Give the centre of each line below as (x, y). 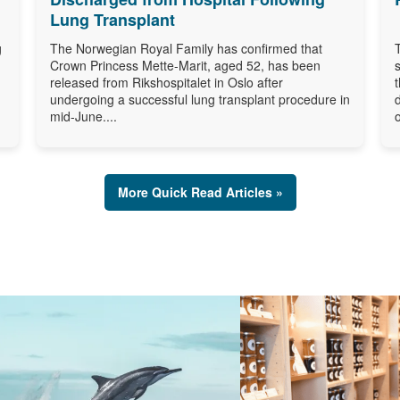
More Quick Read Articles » (200, 192)
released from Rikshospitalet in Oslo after (166, 82)
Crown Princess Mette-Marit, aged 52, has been (185, 65)
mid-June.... (83, 116)
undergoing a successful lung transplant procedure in (200, 99)
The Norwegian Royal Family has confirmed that (186, 48)
